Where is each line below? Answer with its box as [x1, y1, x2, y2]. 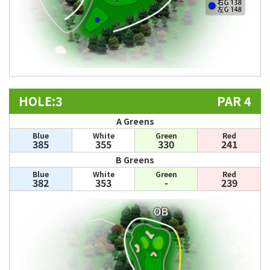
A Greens [116, 115, 154, 128]
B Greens [116, 154, 154, 166]
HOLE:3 [19, 92, 63, 110]
